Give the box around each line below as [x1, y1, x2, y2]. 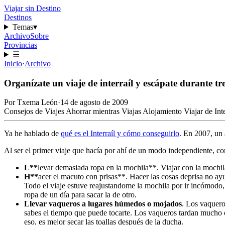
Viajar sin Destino [4, 4, 61, 13]
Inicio [4, 59, 22, 68]
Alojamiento [143, 107, 184, 116]
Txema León [17, 98, 58, 107]
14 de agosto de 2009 [60, 98, 128, 107]
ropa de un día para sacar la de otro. [24, 190, 137, 199]
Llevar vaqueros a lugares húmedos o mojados [24, 199, 182, 208]
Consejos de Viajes [4, 107, 66, 116]
